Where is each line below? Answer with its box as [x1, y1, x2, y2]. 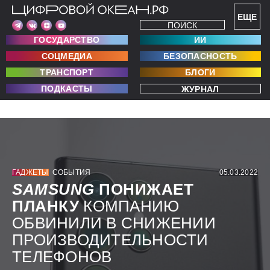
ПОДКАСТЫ [41, 84, 93, 93]
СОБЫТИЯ [52, 168, 91, 177]
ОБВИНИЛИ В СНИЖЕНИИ [12, 215, 216, 232]
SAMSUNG [12, 181, 99, 198]
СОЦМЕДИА [41, 51, 92, 61]
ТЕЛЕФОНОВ [12, 248, 112, 266]
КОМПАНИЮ [79, 198, 180, 215]
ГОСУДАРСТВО [34, 35, 100, 45]
